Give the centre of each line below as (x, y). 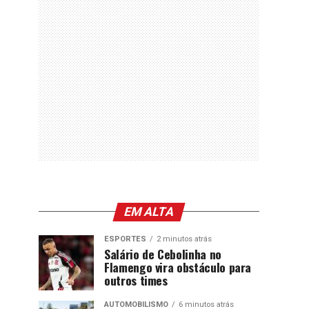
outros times (136, 280)
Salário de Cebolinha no (163, 253)
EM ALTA (149, 211)
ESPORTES (125, 239)
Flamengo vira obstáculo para (178, 267)
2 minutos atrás (184, 239)
